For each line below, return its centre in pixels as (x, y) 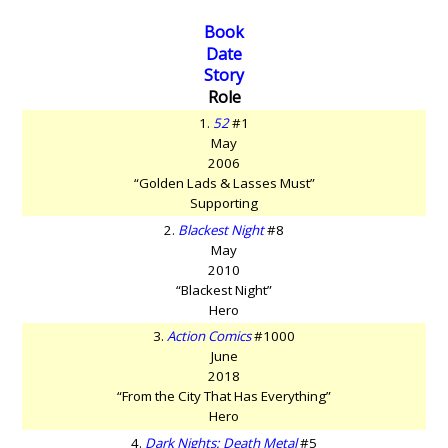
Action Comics (209, 336)
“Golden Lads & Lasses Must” (224, 183)
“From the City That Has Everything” (224, 396)
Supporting (224, 203)
